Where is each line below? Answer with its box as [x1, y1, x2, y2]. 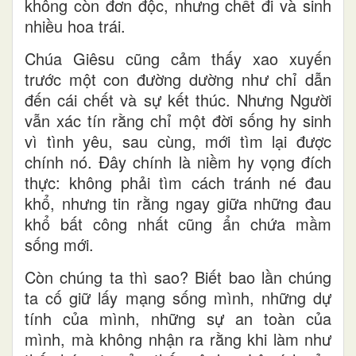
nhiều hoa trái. [25, 14, 126, 37]
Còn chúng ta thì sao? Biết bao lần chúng [25, 265, 331, 288]
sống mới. [25, 232, 94, 256]
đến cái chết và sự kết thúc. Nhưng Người [25, 87, 331, 111]
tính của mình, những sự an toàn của [25, 306, 331, 330]
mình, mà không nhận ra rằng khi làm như [25, 327, 331, 350]
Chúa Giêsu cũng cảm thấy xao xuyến [25, 46, 331, 70]
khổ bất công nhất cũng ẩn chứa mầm [25, 211, 331, 235]
